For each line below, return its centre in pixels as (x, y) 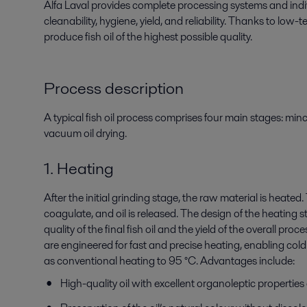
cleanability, (72, 21)
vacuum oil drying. (85, 133)
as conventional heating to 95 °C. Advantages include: (169, 260)
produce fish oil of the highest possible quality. (148, 36)
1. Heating (79, 168)
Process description (114, 88)
